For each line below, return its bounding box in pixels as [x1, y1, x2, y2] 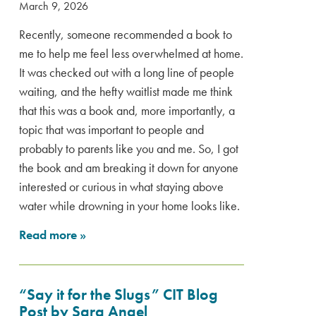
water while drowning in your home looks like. [19, 197, 240, 214]
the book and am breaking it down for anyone [19, 159, 238, 176]
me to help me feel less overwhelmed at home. [19, 45, 243, 61]
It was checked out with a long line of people [19, 64, 234, 80]
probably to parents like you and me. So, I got [19, 140, 238, 157]
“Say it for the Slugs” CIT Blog [19, 284, 218, 305]
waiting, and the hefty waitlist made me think [19, 83, 233, 99]
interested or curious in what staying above [19, 178, 224, 195]
